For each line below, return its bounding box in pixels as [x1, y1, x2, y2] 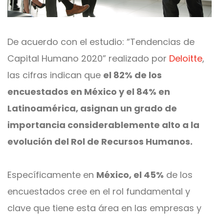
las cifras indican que [7, 68, 103, 81]
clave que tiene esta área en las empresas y [7, 201, 201, 214]
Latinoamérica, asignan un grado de [7, 102, 177, 114]
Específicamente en [7, 168, 96, 181]
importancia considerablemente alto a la [7, 118, 199, 131]
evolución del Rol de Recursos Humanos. [7, 135, 193, 148]
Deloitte [169, 52, 202, 65]
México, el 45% [96, 168, 164, 181]
